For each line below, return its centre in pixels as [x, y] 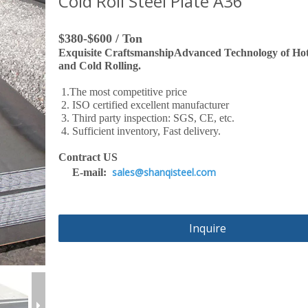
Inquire [208, 228]
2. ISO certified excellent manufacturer [144, 105]
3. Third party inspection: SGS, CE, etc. [147, 118]
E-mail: [86, 172]
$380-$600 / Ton [101, 38]
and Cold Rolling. [104, 66]
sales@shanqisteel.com [164, 172]
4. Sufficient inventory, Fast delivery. [140, 131]
